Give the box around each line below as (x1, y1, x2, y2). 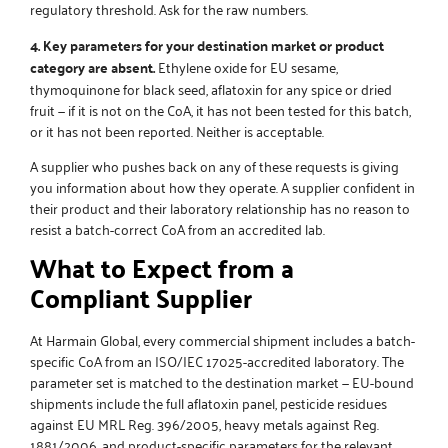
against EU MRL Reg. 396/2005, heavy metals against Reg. (30, 411, 379, 437)
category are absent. (30, 53, 155, 80)
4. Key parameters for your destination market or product (30, 31, 384, 58)
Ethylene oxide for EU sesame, (155, 53, 338, 79)
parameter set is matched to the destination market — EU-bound (30, 369, 414, 395)
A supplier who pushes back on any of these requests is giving (30, 152, 399, 178)
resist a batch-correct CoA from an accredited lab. (30, 215, 325, 241)
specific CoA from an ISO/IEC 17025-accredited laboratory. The (30, 348, 404, 374)
